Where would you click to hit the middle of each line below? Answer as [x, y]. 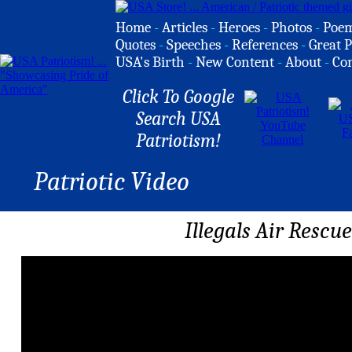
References [265, 45]
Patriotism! [178, 141]
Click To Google [178, 97]
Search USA [178, 119]
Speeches [194, 45]
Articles [185, 27]
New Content [235, 62]
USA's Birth [150, 62]
